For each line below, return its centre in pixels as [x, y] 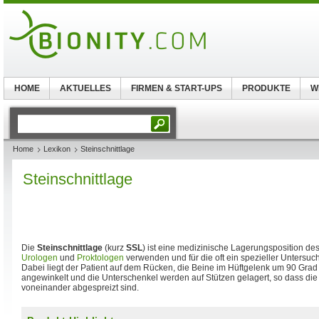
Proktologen [100, 258]
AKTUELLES [85, 88]
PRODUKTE [266, 88]
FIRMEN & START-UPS [176, 88]
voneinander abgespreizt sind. [80, 288]
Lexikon [57, 149]
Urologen [40, 258]
